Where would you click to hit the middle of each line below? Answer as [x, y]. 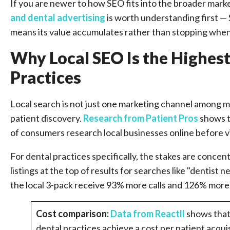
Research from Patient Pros [141, 118]
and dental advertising [58, 17]
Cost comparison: [73, 214]
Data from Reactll [148, 214]
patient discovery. [47, 118]
